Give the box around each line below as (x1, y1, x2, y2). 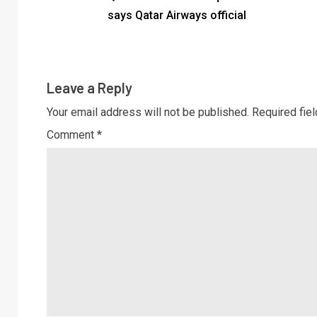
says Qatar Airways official (107, 8, 246, 22)
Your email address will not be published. (47, 105, 249, 119)
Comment (47, 128, 97, 142)
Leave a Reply (47, 79, 132, 96)
